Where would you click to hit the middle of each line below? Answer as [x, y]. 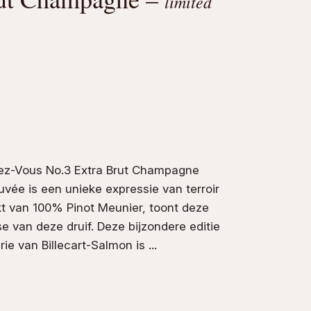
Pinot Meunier [104, 207]
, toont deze [175, 207]
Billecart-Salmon [87, 245]
